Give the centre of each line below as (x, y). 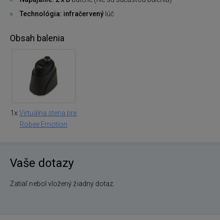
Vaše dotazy (42, 163)
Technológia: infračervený (62, 14)
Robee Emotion (43, 124)
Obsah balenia (37, 38)
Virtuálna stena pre (48, 113)
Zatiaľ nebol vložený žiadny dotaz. (62, 184)
